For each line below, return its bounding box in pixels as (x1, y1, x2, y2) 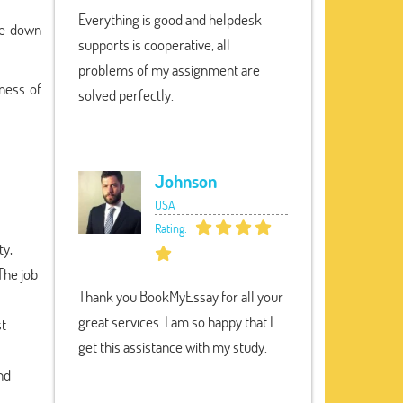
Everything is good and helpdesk (78, 9, 262, 30)
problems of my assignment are (78, 59, 260, 80)
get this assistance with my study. (78, 336, 267, 357)
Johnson (155, 169, 217, 193)
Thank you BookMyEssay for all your (78, 286, 283, 307)
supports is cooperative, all (78, 34, 230, 55)
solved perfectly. (78, 85, 174, 105)
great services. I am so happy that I (78, 311, 273, 332)
